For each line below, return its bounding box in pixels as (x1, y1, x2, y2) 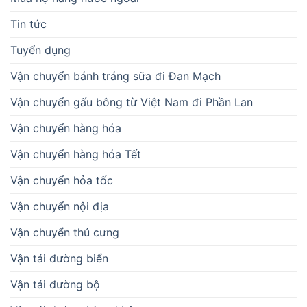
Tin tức (10, 17, 47, 32)
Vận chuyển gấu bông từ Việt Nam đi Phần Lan (10, 95, 253, 110)
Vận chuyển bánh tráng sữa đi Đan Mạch (10, 69, 221, 84)
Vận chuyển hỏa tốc (10, 173, 113, 188)
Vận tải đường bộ (10, 278, 100, 292)
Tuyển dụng (10, 43, 71, 58)
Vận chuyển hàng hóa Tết (10, 147, 141, 162)
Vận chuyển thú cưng (10, 225, 119, 240)
